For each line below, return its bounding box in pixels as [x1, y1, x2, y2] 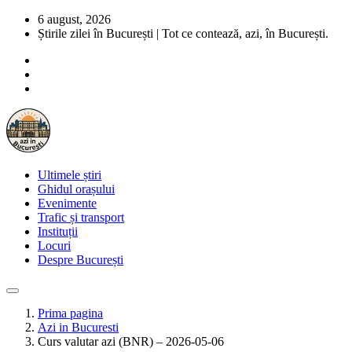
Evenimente [38, 196, 97, 210]
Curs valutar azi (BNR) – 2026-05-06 [38, 335, 224, 348]
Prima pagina [38, 306, 103, 320]
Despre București [38, 253, 123, 266]
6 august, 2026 [38, 13, 111, 26]
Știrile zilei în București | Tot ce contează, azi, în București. [38, 27, 328, 40]
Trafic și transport [38, 211, 124, 224]
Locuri [38, 239, 71, 252]
